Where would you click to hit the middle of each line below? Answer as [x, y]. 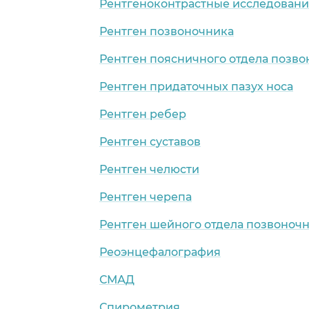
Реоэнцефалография [160, 252]
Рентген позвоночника [167, 31]
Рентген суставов [150, 141]
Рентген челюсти [149, 169]
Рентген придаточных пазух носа [196, 86]
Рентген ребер [143, 114]
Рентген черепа [146, 197]
